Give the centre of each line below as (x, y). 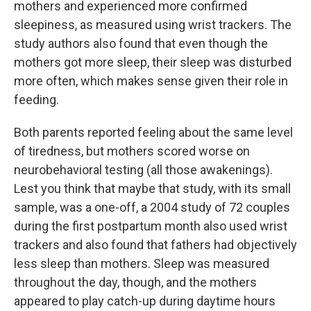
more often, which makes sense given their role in (151, 81)
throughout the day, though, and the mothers (135, 282)
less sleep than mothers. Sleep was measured (142, 263)
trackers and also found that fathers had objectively (155, 245)
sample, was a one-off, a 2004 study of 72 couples (152, 207)
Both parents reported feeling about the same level (153, 132)
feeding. (36, 100)
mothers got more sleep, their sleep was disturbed (153, 62)
